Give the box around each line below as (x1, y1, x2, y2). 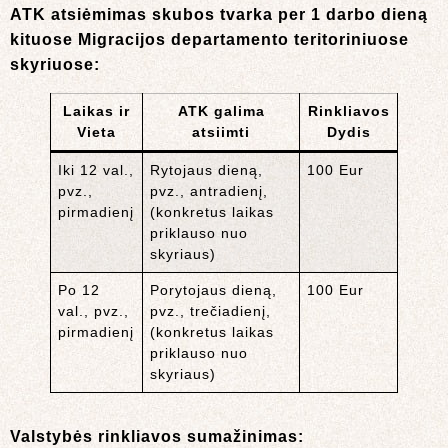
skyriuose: (10, 56, 100, 74)
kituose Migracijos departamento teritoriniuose (10, 31, 409, 49)
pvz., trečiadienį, (150, 303, 272, 320)
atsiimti (192, 124, 250, 141)
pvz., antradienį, (150, 183, 269, 200)
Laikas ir (63, 103, 130, 120)
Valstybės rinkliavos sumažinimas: (10, 428, 304, 446)
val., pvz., (58, 303, 130, 320)
